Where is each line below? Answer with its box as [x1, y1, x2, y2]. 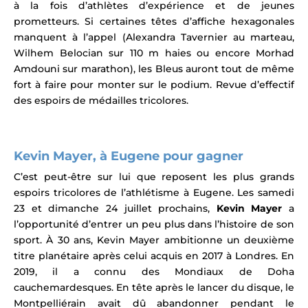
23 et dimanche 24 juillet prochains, [14, 201, 217, 214]
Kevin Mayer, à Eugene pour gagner [14, 148, 243, 164]
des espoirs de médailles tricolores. [14, 93, 188, 107]
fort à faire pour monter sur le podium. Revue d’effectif [14, 78, 294, 91]
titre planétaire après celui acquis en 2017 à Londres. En [14, 249, 294, 262]
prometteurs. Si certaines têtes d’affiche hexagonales [14, 14, 294, 27]
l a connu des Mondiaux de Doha [55, 265, 295, 278]
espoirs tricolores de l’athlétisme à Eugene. [14, 186, 238, 199]
